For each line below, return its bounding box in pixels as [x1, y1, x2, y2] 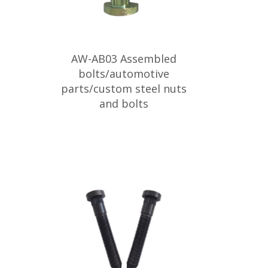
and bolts [99, 96, 148, 111]
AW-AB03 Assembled [71, 51, 176, 66]
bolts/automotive [78, 66, 169, 81]
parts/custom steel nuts [60, 81, 187, 96]
